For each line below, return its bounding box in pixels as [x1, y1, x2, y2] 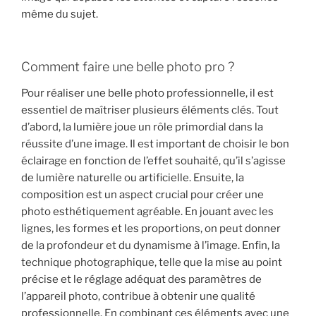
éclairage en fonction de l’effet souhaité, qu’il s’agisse [21, 154, 286, 168]
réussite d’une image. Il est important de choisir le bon [21, 138, 289, 151]
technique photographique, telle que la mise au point [21, 256, 282, 269]
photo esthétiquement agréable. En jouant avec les [21, 205, 274, 219]
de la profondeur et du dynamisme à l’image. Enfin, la [21, 239, 280, 253]
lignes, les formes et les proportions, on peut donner [21, 222, 281, 236]
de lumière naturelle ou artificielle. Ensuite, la [21, 171, 244, 185]
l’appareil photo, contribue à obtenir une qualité [21, 290, 255, 303]
